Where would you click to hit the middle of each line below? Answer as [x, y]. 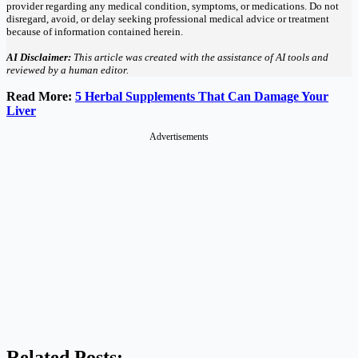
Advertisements [179, 136]
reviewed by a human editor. [68, 70]
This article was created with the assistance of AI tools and [200, 57]
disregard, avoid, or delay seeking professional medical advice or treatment [168, 18]
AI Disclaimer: [39, 57]
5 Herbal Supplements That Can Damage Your [202, 96]
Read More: [41, 96]
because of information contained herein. [95, 31]
